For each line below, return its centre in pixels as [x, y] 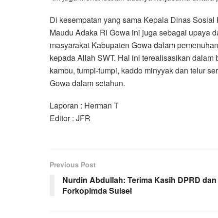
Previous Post [73, 165]
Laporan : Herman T [84, 106]
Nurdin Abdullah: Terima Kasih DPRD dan [139, 180]
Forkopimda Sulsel [97, 191]
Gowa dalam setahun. [87, 83]
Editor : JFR [70, 118]
